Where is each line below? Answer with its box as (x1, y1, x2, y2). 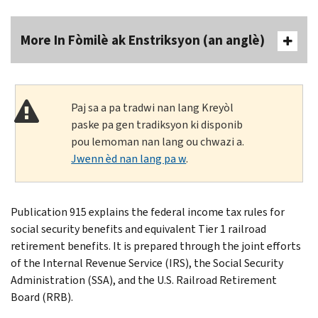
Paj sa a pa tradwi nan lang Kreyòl (71, 99, 234, 115)
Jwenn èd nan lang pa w (71, 150, 187, 166)
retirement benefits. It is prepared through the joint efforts (11, 238, 301, 253)
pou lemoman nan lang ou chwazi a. (71, 133, 245, 149)
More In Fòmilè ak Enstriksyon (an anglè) (21, 31, 265, 49)
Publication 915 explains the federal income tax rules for (11, 204, 285, 219)
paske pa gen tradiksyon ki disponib (71, 116, 243, 132)
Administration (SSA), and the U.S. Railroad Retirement (11, 272, 277, 287)
